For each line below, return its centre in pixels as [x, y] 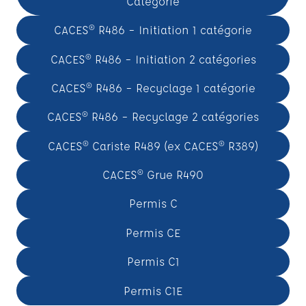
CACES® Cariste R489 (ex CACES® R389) [153, 145]
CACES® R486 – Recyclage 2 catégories [153, 117]
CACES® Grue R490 [153, 175]
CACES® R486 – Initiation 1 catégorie [153, 30]
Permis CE [153, 232]
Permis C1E [153, 290]
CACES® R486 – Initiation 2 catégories [153, 59]
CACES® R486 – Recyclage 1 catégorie [153, 87]
